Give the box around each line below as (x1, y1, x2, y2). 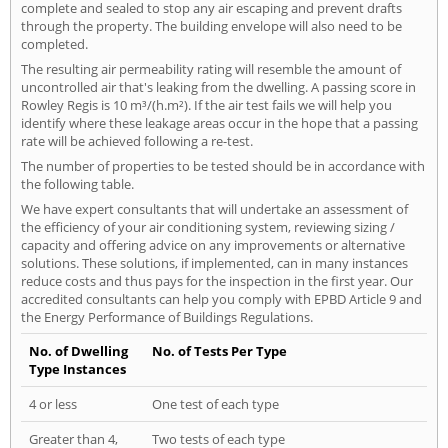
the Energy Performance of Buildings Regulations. (21, 308, 313, 327)
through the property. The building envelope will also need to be (21, 17, 402, 36)
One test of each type (152, 395, 279, 414)
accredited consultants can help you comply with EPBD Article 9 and (21, 290, 422, 309)
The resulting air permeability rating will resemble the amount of (21, 60, 401, 79)
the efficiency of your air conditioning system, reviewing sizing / (21, 218, 395, 237)
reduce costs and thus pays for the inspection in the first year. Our (21, 272, 413, 291)
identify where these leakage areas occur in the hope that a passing (21, 114, 418, 133)
